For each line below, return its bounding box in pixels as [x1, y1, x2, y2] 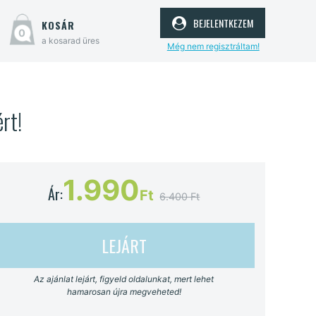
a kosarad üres [41, 35, 99, 46]
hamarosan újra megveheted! [66, 286, 181, 297]
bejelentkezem [189, 11, 253, 32]
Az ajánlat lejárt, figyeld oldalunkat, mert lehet [34, 273, 214, 284]
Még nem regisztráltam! [166, 40, 260, 51]
